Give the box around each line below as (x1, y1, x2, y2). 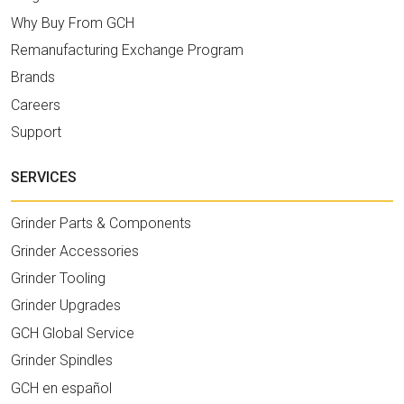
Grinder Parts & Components (11, 215, 191, 233)
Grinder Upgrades (11, 297, 121, 315)
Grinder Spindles (11, 352, 113, 370)
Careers (11, 96, 60, 114)
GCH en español (11, 379, 112, 397)
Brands (11, 69, 55, 87)
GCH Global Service (11, 324, 134, 342)
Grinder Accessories (11, 242, 139, 260)
